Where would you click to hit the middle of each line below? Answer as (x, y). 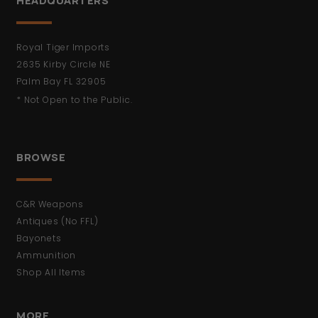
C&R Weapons (50, 204)
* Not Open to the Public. (75, 100)
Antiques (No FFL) (57, 221)
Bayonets (39, 238)
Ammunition (46, 256)
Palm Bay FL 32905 (61, 82)
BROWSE (41, 158)
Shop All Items (51, 273)
